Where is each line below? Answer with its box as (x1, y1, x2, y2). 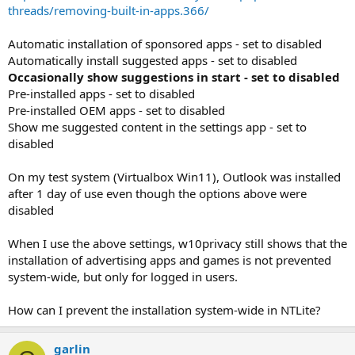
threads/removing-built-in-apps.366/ (8, 2, 209, 18)
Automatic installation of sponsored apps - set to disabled (8, 35, 322, 52)
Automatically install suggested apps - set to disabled (8, 52, 297, 68)
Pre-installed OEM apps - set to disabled (8, 101, 225, 118)
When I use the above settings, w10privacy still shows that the (8, 235, 347, 251)
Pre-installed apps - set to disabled (8, 85, 195, 101)
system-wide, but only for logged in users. (8, 268, 238, 284)
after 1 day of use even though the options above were (8, 185, 307, 201)
